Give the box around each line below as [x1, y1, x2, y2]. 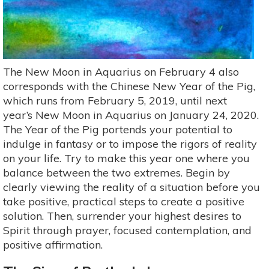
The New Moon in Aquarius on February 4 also [3, 64, 239, 79]
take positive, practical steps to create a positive [3, 194, 244, 208]
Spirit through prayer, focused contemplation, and [3, 223, 252, 237]
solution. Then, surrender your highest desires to [3, 208, 241, 223]
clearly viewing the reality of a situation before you [3, 180, 260, 194]
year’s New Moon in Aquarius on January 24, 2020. [3, 107, 259, 122]
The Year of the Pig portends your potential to [3, 122, 232, 136]
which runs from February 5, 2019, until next [3, 93, 227, 107]
